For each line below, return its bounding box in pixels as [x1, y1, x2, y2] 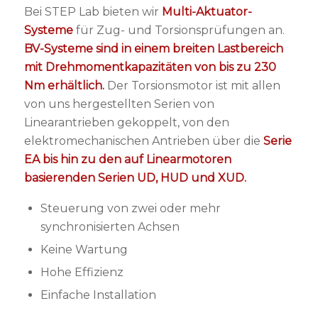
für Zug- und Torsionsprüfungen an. [72, 23, 285, 38]
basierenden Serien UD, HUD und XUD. [23, 171, 246, 185]
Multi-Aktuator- [161, 5, 252, 19]
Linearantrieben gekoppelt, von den [23, 116, 229, 130]
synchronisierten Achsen [40, 219, 180, 234]
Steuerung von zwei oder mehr [40, 201, 221, 215]
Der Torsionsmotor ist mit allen [104, 79, 280, 93]
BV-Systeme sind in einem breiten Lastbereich [23, 42, 283, 56]
